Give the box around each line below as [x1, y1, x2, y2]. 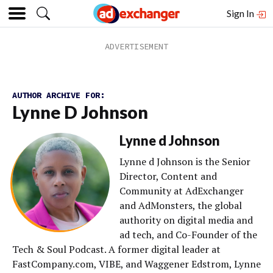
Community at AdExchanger [119, 184, 244, 197]
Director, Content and [119, 169, 217, 183]
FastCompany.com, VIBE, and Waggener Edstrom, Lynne [12, 257, 261, 271]
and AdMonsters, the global [119, 199, 242, 212]
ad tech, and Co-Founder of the [119, 228, 257, 241]
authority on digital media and [119, 213, 253, 227]
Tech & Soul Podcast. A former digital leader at [12, 243, 221, 256]
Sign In [227, 7, 256, 19]
